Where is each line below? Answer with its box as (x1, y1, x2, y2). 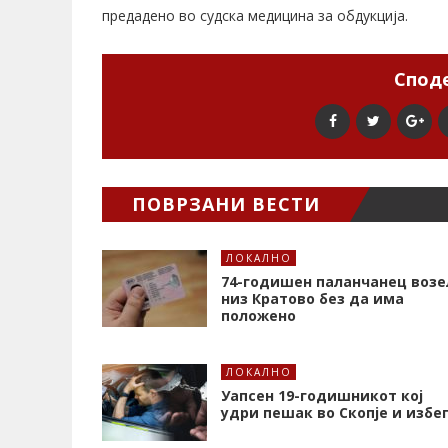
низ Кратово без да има (221, 289, 404, 309)
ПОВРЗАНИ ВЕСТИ (132, 192, 320, 217)
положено (221, 306, 296, 326)
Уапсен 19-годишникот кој (221, 386, 423, 406)
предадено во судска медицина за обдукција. (102, 6, 408, 26)
